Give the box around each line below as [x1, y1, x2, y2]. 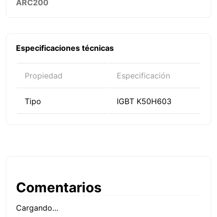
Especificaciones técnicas [16, 43, 114, 53]
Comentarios [16, 179, 102, 196]
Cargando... [16, 203, 58, 213]
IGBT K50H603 [117, 96, 171, 107]
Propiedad [25, 71, 62, 81]
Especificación [117, 71, 170, 81]
